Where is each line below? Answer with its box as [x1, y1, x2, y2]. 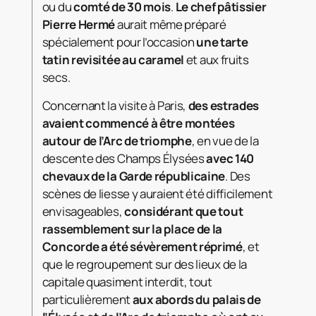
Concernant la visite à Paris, [42, 97, 188, 114]
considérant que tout [124, 203, 243, 220]
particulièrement [42, 291, 133, 308]
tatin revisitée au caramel [42, 51, 184, 68]
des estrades [188, 97, 260, 114]
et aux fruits [184, 51, 249, 68]
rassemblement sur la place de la [42, 221, 223, 238]
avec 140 [206, 150, 255, 167]
